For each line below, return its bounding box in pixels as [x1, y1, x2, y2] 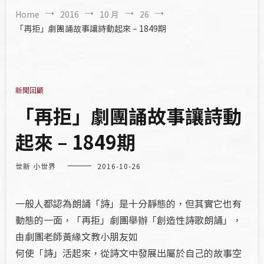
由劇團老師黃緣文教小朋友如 [15, 229, 138, 243]
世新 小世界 [15, 161, 57, 171]
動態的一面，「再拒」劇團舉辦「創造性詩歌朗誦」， [15, 213, 242, 227]
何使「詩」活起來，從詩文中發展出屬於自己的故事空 [15, 246, 242, 260]
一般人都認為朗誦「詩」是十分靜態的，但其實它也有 [15, 196, 242, 210]
